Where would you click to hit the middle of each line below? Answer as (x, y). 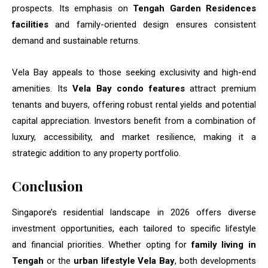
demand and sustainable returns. (76, 41)
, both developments (215, 261)
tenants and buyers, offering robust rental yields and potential (134, 105)
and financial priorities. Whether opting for (102, 245)
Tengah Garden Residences (194, 9)
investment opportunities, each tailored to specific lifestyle (134, 229)
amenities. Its (42, 89)
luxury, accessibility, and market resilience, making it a (134, 137)
